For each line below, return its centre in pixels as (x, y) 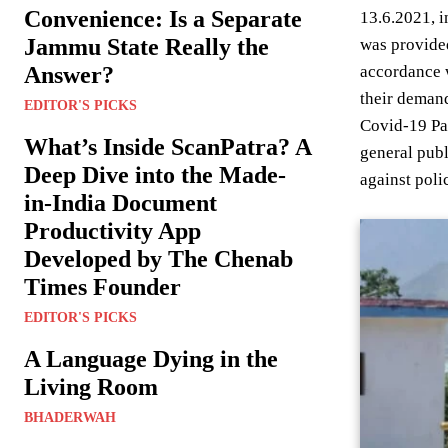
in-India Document (120, 203)
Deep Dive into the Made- (155, 175)
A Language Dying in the (151, 359)
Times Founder (102, 287)
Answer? (69, 75)
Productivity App (112, 231)
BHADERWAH (70, 418)
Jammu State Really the (146, 47)
